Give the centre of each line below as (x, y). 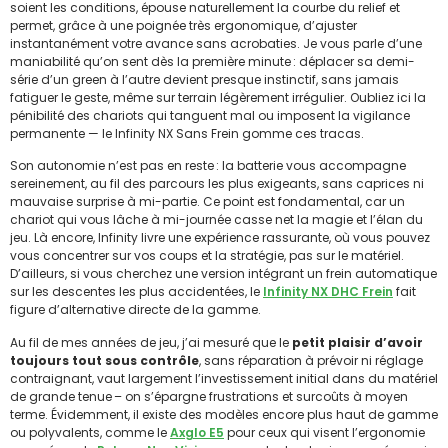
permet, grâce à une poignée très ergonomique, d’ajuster (183, 25)
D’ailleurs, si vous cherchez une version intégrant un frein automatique (223, 274)
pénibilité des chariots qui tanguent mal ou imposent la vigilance (210, 115)
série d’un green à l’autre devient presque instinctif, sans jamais (204, 79)
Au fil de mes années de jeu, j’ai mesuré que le (151, 342)
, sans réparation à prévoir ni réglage (311, 360)
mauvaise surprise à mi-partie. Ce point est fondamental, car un (207, 202)
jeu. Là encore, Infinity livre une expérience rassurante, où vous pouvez (220, 238)
